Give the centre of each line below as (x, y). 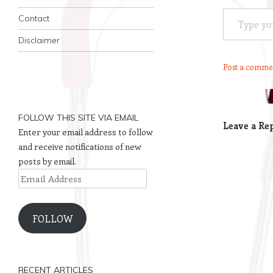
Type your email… (238, 8)
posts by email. (47, 161)
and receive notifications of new (80, 147)
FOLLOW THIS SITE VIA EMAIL (78, 118)
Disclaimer (39, 40)
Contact (34, 18)
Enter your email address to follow (86, 132)
